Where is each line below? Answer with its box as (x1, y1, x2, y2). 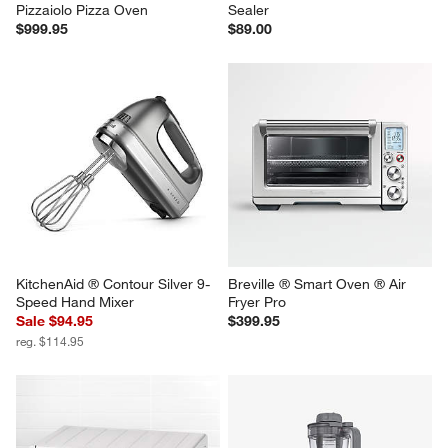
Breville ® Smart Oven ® (16, 177, 178, 196)
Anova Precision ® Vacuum (228, 177, 406, 196)
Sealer (228, 195, 269, 214)
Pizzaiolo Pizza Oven (16, 195, 149, 214)
